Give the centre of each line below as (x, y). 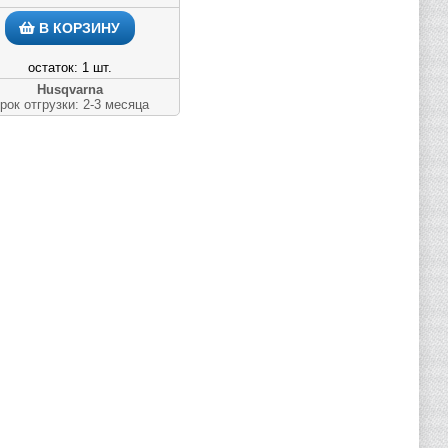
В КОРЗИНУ (77, 28)
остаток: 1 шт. (69, 67)
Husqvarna (69, 89)
